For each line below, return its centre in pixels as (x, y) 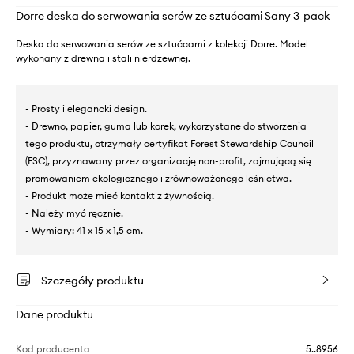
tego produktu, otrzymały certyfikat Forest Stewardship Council (169, 143)
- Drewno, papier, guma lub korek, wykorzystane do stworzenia (166, 126)
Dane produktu (55, 314)
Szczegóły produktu (92, 281)
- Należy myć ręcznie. (74, 213)
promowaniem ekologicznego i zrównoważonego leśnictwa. (158, 178)
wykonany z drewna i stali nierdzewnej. (103, 58)
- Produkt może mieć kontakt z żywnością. (120, 196)
